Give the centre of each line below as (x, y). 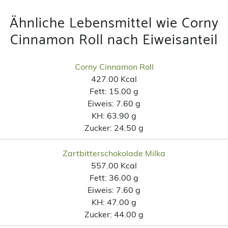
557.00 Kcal (114, 165)
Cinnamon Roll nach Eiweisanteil (114, 40)
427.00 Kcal (114, 79)
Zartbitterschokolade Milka (114, 153)
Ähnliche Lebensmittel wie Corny (114, 23)
